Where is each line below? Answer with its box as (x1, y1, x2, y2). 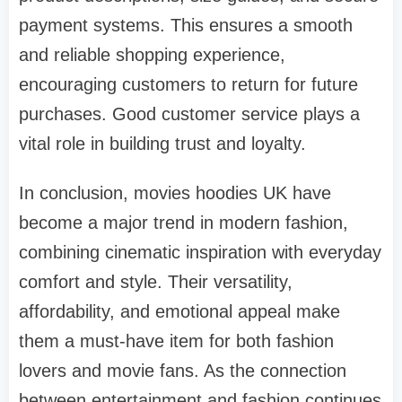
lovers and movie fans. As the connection (19, 360, 346, 380)
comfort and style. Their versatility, (19, 271, 293, 292)
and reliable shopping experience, (19, 44, 285, 65)
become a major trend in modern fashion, (19, 212, 348, 232)
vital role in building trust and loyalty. (19, 133, 306, 153)
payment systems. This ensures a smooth (19, 14, 353, 35)
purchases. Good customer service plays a (19, 103, 360, 124)
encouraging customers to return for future (19, 74, 358, 94)
